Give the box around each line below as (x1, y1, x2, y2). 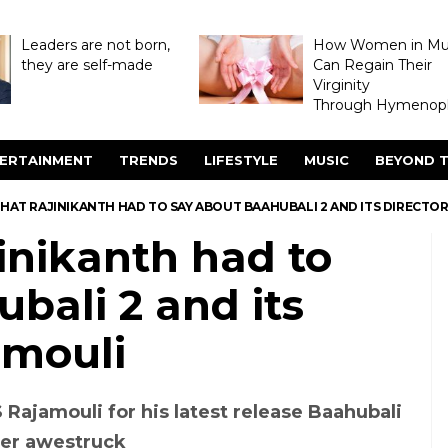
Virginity (312, 76, 370, 94)
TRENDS (119, 152, 178, 168)
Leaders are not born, (20, 36, 170, 54)
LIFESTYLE (204, 152, 278, 168)
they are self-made (20, 56, 153, 74)
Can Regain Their (312, 56, 432, 74)
